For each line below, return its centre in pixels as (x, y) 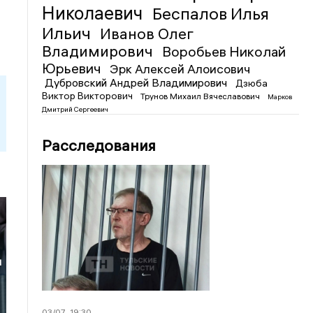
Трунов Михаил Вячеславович (202, 96)
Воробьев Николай (224, 51)
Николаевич (95, 13)
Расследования (99, 145)
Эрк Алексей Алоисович (180, 69)
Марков (280, 97)
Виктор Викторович (89, 96)
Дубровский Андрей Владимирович (138, 82)
